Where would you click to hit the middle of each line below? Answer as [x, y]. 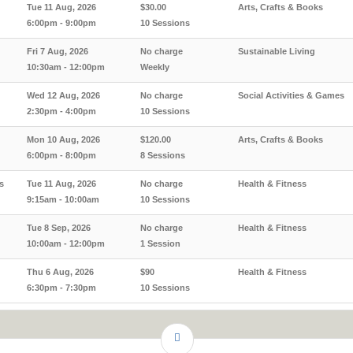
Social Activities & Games [291, 95]
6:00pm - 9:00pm [61, 23]
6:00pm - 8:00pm [61, 155]
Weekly [155, 67]
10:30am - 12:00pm [66, 67]
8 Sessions [163, 155]
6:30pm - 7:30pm [61, 288]
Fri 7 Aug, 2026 [58, 51]
